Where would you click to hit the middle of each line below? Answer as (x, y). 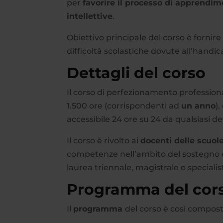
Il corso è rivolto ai (104, 141)
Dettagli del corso (136, 73)
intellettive (90, 16)
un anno (199, 106)
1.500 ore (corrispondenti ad (124, 106)
